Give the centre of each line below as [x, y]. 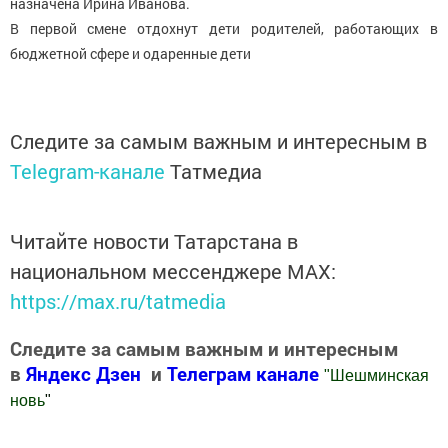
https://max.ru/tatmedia [118, 301]
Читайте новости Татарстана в [154, 241]
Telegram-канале [87, 171]
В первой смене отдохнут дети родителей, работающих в [224, 29]
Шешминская [379, 376]
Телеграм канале [245, 374]
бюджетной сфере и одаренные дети [130, 54]
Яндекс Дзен [83, 374]
